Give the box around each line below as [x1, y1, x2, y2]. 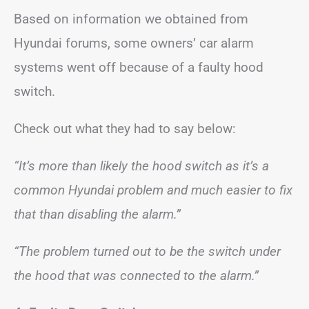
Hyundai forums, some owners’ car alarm [14, 35, 254, 51]
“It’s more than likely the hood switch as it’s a [14, 158, 269, 174]
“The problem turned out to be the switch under [14, 243, 281, 259]
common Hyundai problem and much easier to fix [14, 182, 292, 198]
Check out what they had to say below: [14, 121, 236, 137]
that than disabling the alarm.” [14, 206, 181, 222]
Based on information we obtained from [14, 11, 248, 27]
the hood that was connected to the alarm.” [14, 268, 259, 283]
